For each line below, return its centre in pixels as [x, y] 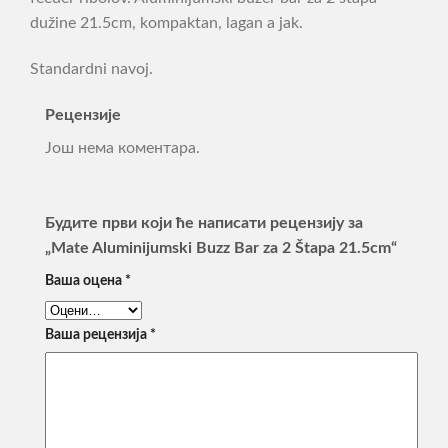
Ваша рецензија [97, 335]
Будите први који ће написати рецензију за [204, 223]
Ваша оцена [85, 281]
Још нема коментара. [122, 147]
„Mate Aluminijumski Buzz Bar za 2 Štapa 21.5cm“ [221, 248]
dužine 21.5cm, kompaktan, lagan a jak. [166, 23]
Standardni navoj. [91, 68]
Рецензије [83, 114]
